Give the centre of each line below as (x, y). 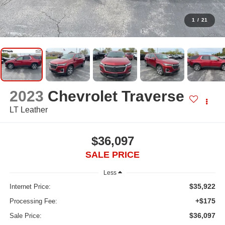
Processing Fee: (33, 201)
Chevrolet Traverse (116, 96)
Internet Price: (30, 186)
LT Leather (28, 110)
